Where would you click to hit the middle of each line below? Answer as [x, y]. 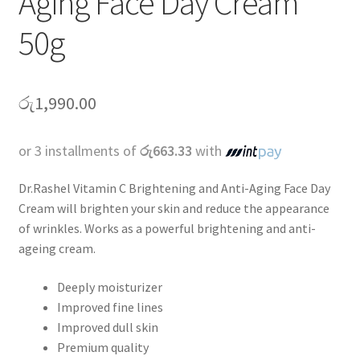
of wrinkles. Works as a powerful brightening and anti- [167, 228]
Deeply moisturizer [109, 286]
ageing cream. [57, 248]
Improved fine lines [110, 307]
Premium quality [102, 347]
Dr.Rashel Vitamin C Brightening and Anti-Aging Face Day [174, 188]
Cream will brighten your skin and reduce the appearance [174, 208]
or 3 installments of [79, 151]
